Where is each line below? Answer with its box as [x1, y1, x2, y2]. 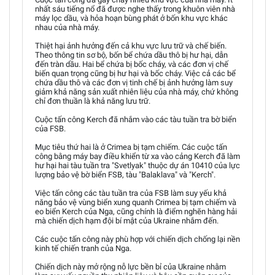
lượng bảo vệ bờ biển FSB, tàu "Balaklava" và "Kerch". [35, 169, 215, 179]
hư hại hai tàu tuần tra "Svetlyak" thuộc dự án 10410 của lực [35, 160, 240, 170]
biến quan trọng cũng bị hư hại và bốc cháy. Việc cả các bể [35, 68, 236, 78]
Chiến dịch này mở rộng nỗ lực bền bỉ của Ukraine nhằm [35, 261, 226, 271]
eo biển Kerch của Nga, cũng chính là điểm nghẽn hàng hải [35, 206, 237, 216]
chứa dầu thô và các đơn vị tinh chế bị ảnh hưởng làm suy [35, 77, 233, 87]
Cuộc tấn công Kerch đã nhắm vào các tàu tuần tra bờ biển [35, 114, 236, 124]
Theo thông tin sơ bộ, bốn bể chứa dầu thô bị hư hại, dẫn [35, 50, 228, 60]
